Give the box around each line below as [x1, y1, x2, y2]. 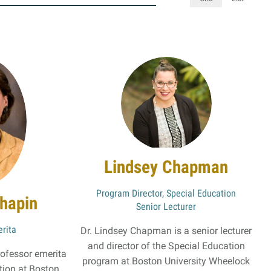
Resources [68, 32, 172, 57]
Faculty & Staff [68, 94, 139, 108]
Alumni [68, 117, 102, 129]
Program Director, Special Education [96, 188, 237, 199]
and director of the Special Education [87, 240, 245, 252]
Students [68, 73, 112, 85]
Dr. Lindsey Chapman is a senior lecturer [80, 225, 252, 237]
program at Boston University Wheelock [82, 255, 250, 267]
